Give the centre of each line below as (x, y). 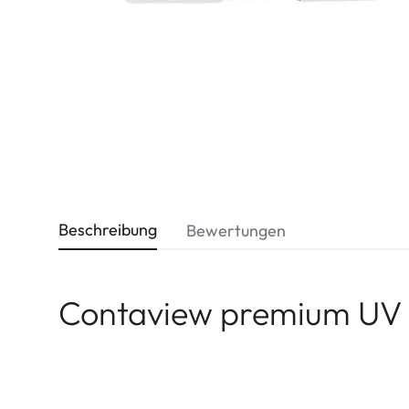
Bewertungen (236, 230)
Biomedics (110, 41)
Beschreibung (108, 230)
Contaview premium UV (230, 313)
